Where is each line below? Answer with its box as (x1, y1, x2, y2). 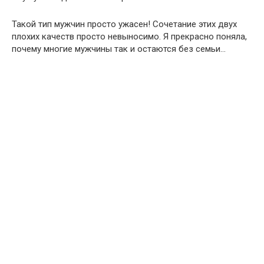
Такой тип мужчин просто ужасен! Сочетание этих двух (12, 19, 237, 29)
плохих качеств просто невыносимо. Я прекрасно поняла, (12, 31, 247, 42)
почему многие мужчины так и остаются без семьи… (12, 44, 226, 54)
